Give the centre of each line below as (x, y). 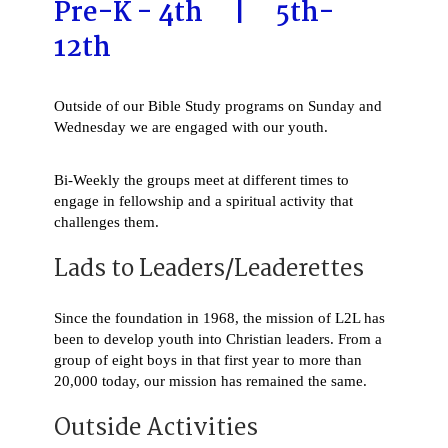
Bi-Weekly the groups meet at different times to (201, 180)
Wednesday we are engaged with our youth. (190, 127)
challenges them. (106, 222)
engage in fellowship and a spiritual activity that (203, 201)
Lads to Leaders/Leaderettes (208, 270)
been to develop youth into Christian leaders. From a (217, 339)
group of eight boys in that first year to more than (207, 360)
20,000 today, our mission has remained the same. (210, 381)
